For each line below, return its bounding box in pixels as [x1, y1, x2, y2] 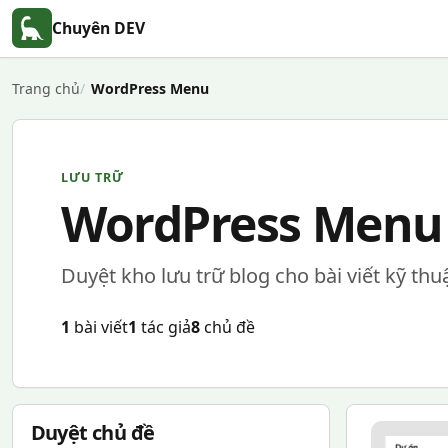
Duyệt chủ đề [30, 419, 155, 446]
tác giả [137, 316, 191, 338]
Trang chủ [12, 79, 80, 98]
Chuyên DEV [52, 17, 145, 39]
